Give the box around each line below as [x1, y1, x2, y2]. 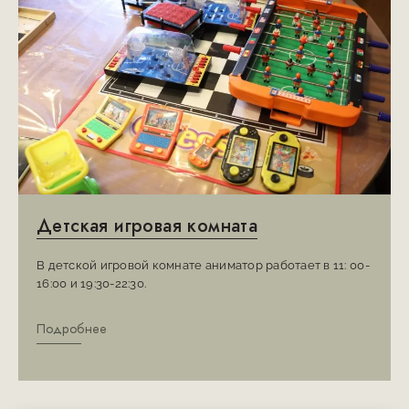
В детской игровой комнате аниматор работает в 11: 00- [37, 258, 370, 273]
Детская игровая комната [37, 213, 258, 239]
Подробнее [37, 320, 108, 339]
